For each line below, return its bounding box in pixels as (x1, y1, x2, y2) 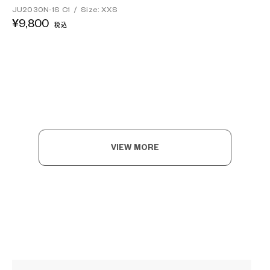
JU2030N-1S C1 (12, 5, 72, 14)
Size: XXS (81, 5, 118, 14)
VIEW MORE (110, 144, 160, 152)
